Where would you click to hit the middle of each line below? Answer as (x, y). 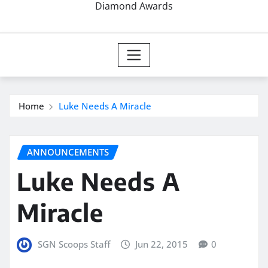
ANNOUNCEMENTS (68, 152)
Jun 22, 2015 (162, 244)
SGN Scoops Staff (74, 244)
